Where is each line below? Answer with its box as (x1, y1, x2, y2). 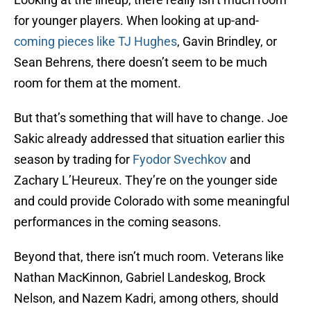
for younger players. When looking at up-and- (14, 13, 259, 28)
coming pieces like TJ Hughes (14, 34, 177, 49)
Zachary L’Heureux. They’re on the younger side (14, 173, 278, 188)
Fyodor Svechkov (133, 152, 227, 167)
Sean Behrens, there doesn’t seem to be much (14, 55, 267, 70)
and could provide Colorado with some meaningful (14, 194, 289, 209)
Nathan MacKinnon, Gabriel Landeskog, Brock (14, 270, 265, 285)
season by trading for (14, 152, 133, 167)
